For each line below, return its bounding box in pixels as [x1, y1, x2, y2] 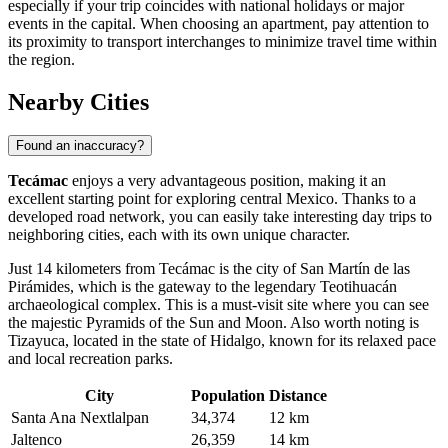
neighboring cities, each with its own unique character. [8, 226, 350, 244]
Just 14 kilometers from [8, 260, 159, 278]
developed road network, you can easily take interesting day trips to [8, 208, 432, 226]
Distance [269, 387, 327, 405]
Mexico [286, 190, 334, 208]
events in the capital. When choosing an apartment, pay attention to [8, 14, 429, 32]
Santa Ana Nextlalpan [11, 409, 149, 427]
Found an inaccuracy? [16, 138, 144, 154]
